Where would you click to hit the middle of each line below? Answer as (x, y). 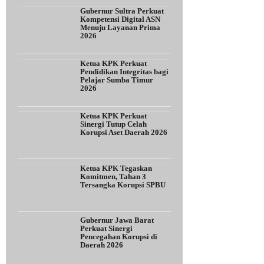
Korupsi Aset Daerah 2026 (124, 132)
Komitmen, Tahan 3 (113, 176)
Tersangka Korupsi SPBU (123, 184)
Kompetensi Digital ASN (120, 19)
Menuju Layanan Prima (120, 28)
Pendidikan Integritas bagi (124, 71)
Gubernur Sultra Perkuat (122, 11)
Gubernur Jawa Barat (117, 220)
